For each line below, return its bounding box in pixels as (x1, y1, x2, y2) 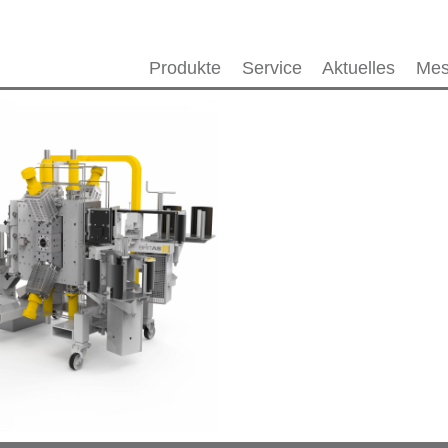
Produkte (148, 57, 221, 78)
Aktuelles (322, 57, 396, 78)
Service (241, 57, 302, 78)
